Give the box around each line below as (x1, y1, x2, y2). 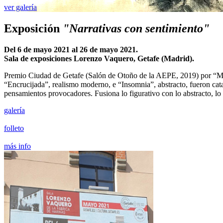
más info (4, 142, 31, 151)
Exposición (4, 22, 63, 35)
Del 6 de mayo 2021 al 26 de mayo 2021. (4, 45, 138, 54)
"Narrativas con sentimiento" (63, 22, 210, 35)
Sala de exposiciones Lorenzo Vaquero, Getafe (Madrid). (4, 54, 194, 63)
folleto (4, 124, 24, 133)
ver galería (4, 3, 37, 12)
